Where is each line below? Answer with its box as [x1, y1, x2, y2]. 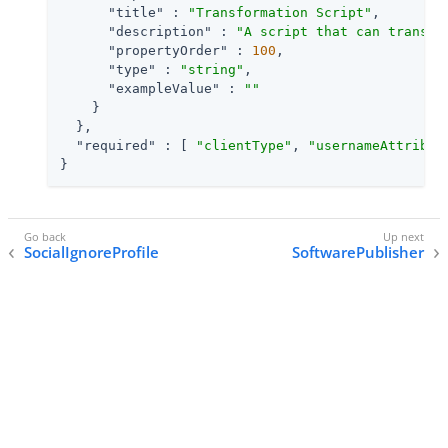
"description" [108, 23, 212, 39]
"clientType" [196, 137, 292, 153]
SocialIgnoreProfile [24, 242, 159, 263]
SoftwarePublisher [292, 242, 424, 263]
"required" [76, 137, 156, 153]
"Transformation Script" [188, 4, 372, 20]
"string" [180, 61, 244, 77]
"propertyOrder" [108, 42, 228, 58]
